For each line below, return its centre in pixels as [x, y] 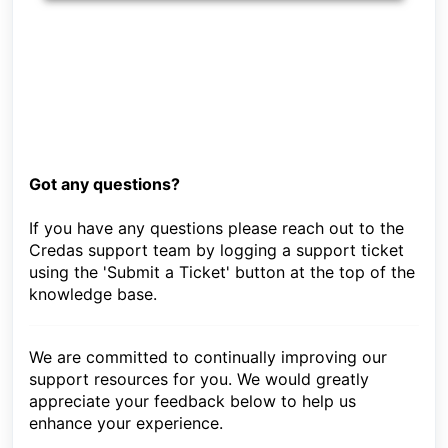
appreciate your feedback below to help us [192, 401]
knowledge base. [93, 294]
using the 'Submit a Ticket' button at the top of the [222, 272]
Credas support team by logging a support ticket [216, 250]
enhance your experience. [126, 423]
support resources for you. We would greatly [199, 379]
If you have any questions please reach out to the [216, 228]
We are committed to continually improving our [208, 357]
